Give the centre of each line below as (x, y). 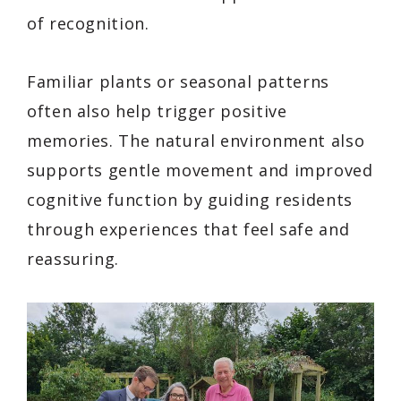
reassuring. (73, 258)
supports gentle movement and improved (200, 170)
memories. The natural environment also (196, 140)
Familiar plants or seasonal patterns (179, 81)
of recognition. (88, 23)
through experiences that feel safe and (188, 229)
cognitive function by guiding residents (190, 199)
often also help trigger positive (157, 111)
